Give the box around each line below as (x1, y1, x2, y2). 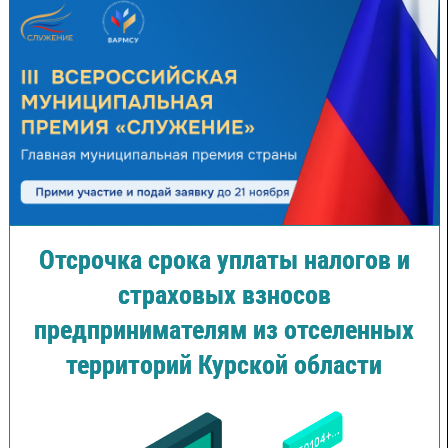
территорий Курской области (66, 350, 382, 381)
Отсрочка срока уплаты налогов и (38, 245, 410, 276)
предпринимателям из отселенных (34, 315, 414, 346)
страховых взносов (117, 280, 331, 311)
